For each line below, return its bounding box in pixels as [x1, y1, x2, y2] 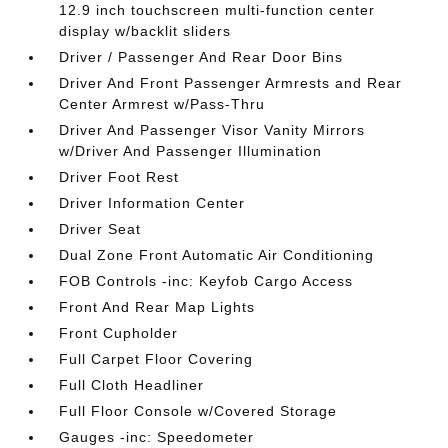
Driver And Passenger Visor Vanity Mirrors [59, 121, 366, 138]
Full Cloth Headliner [59, 376, 205, 393]
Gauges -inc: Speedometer [59, 428, 255, 445]
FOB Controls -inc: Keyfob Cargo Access [59, 272, 354, 289]
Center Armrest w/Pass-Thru [59, 95, 266, 112]
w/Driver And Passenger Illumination [59, 142, 323, 159]
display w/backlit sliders [59, 22, 232, 39]
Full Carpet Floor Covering [59, 350, 254, 367]
